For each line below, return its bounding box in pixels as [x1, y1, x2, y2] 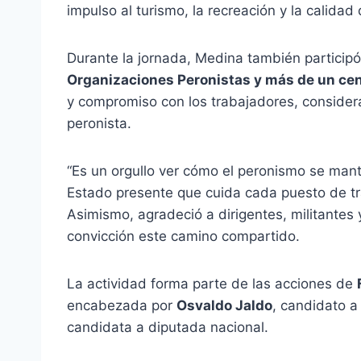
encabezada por [67, 297, 176, 313]
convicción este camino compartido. [67, 228, 300, 244]
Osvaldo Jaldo [176, 297, 272, 313]
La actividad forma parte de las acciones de [67, 276, 357, 292]
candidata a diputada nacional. [67, 319, 268, 335]
